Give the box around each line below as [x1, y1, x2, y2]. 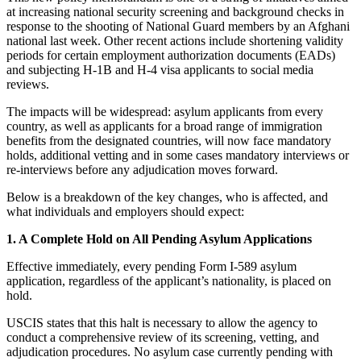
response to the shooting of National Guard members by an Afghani [6, 19, 350, 33]
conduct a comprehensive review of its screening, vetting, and [6, 330, 319, 344]
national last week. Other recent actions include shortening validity [6, 33, 343, 48]
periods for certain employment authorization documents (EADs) [6, 48, 335, 62]
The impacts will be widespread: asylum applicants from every [6, 104, 323, 118]
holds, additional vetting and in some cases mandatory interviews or [6, 147, 349, 162]
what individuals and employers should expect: [6, 204, 244, 218]
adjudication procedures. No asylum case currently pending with [6, 344, 333, 359]
